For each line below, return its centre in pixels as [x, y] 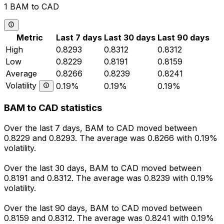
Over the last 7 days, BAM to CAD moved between [100, 128]
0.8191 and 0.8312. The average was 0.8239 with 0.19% [109, 178]
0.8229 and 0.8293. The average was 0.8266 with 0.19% [111, 138]
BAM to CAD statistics [53, 108]
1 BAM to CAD [31, 7]
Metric [30, 37]
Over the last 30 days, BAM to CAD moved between [103, 168]
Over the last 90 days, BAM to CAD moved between [103, 208]
